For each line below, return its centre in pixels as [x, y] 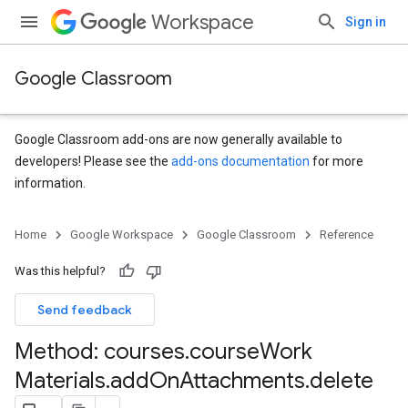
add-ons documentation [240, 161]
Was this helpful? [60, 271]
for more [337, 161]
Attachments [242, 381]
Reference [347, 235]
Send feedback [85, 310]
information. [50, 183]
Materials [60, 381]
